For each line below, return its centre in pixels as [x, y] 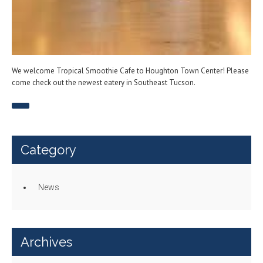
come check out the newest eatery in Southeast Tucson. [104, 83]
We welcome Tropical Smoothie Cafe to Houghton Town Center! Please [130, 71]
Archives [46, 242]
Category [48, 150]
